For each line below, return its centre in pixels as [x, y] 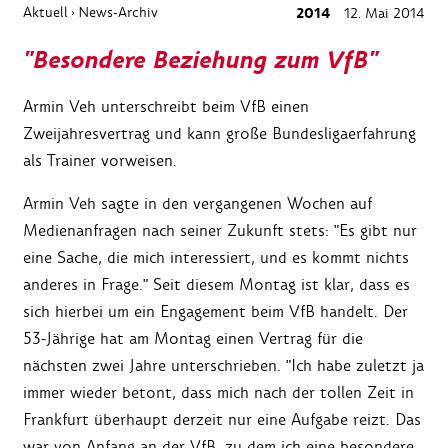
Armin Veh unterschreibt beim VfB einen [166, 107]
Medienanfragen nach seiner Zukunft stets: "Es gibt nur [220, 231]
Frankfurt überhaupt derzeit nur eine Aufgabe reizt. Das [222, 420]
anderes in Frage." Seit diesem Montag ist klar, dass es [216, 285]
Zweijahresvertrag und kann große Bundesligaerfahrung [219, 134]
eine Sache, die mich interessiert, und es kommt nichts [216, 258]
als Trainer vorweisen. [100, 161]
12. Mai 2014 [382, 13]
